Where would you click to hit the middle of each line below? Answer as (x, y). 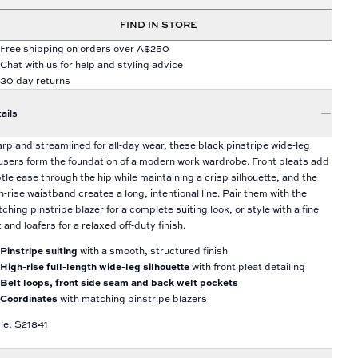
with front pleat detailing (247, 267)
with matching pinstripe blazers (132, 298)
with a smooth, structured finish (154, 251)
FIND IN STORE (158, 24)
